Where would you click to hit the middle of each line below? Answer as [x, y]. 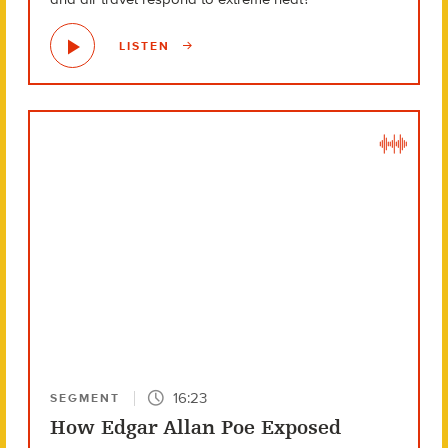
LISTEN [146, 45]
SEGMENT [84, 398]
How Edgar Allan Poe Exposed [195, 428]
